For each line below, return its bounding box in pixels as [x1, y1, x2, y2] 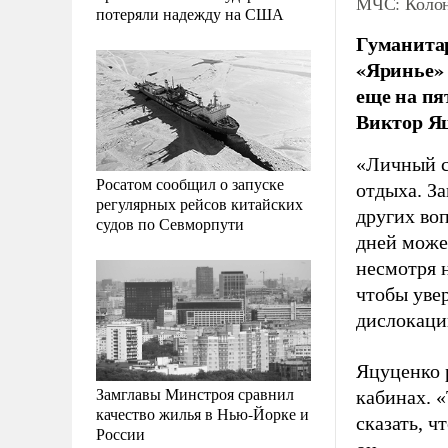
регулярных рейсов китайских [96, 192, 303, 214]
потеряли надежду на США [96, 2, 284, 24]
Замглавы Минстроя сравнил [96, 382, 294, 404]
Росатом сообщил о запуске [96, 172, 284, 194]
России [96, 422, 145, 444]
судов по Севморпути [96, 212, 244, 234]
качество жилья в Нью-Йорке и [96, 402, 309, 424]
